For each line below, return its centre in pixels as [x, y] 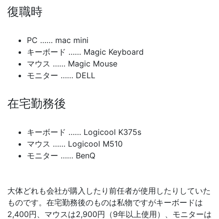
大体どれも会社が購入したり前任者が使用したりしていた [109, 191]
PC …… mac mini [58, 40]
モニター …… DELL [61, 76]
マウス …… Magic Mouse [72, 64]
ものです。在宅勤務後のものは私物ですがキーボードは [105, 203]
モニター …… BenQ [61, 156]
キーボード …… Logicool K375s [84, 132]
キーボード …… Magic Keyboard [85, 52]
